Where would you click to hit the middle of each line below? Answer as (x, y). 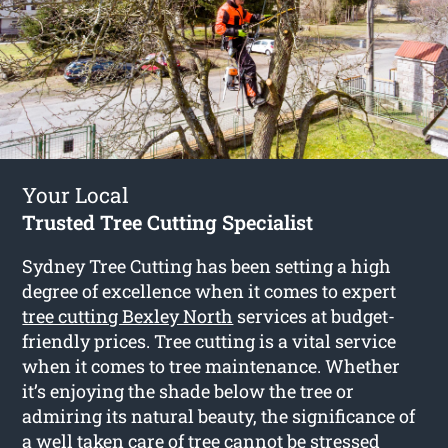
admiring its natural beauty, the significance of (219, 415)
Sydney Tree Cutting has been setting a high (207, 265)
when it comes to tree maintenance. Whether (211, 365)
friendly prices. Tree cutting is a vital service (209, 340)
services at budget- (314, 315)
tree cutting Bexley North (128, 315)
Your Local (76, 194)
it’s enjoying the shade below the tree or (188, 390)
